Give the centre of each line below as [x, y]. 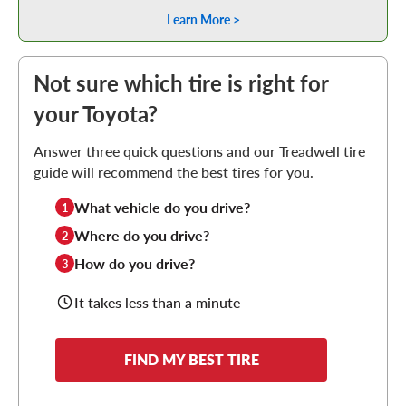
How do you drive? [135, 264]
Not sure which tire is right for [181, 83]
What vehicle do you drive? [162, 208]
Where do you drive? [142, 236]
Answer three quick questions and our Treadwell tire [199, 151]
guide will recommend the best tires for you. [174, 172]
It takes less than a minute [157, 303]
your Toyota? [96, 114]
